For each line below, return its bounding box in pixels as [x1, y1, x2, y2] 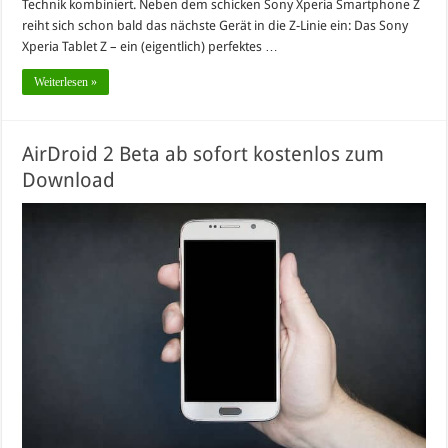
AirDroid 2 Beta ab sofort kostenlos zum [22, 141, 385, 166]
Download [22, 167, 116, 192]
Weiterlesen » [34, 74, 98, 89]
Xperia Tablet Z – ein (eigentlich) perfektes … [22, 38, 279, 54]
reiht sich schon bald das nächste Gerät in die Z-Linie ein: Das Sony [22, 17, 409, 33]
